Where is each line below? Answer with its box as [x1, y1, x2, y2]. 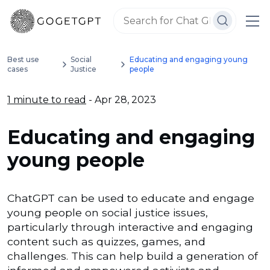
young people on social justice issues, [7, 206, 208, 219]
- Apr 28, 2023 [86, 94, 156, 105]
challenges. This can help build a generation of [7, 250, 258, 262]
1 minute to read [7, 94, 86, 105]
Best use [7, 55, 39, 64]
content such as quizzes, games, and [7, 235, 206, 248]
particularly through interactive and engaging [7, 221, 253, 233]
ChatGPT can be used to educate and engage [7, 192, 254, 204]
